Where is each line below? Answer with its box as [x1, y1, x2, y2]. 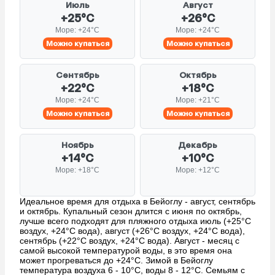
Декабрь [178, 139, 217, 150]
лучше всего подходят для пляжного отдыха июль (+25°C [20, 215, 251, 226]
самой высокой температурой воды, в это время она [20, 245, 232, 255]
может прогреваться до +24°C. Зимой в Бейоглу [20, 255, 213, 265]
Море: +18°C [55, 165, 99, 174]
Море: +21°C [176, 95, 220, 104]
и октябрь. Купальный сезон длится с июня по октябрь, [20, 206, 242, 216]
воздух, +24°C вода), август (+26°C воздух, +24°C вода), [20, 225, 245, 236]
